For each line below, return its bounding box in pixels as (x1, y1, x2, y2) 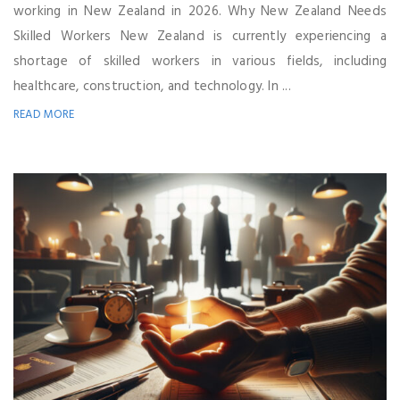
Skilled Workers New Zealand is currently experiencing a (13, 26, 387, 48)
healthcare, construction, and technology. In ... (13, 76, 291, 98)
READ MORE (13, 105, 75, 125)
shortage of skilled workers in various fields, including (13, 51, 387, 73)
